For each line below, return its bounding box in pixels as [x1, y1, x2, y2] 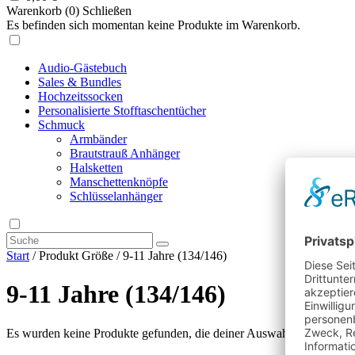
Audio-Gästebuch [38, 60, 127, 74]
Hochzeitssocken [38, 89, 123, 103]
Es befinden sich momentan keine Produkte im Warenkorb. [6, 17, 300, 32]
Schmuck [38, 117, 85, 132]
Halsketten [70, 160, 123, 174]
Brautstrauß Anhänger [70, 146, 180, 160]
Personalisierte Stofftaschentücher [38, 103, 206, 117]
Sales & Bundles [38, 74, 121, 89]
